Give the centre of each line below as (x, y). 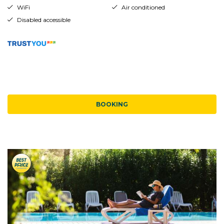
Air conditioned (143, 7)
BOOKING (112, 104)
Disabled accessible (43, 19)
